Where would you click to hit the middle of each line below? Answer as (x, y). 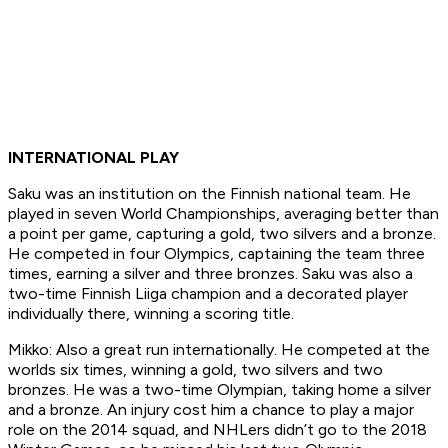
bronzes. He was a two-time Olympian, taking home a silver (219, 389)
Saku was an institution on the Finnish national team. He (209, 193)
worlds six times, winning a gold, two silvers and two (195, 369)
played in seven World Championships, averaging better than (223, 213)
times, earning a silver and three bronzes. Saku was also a (210, 273)
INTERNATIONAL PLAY (93, 157)
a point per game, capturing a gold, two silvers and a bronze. (222, 233)
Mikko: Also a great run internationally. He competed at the (219, 349)
